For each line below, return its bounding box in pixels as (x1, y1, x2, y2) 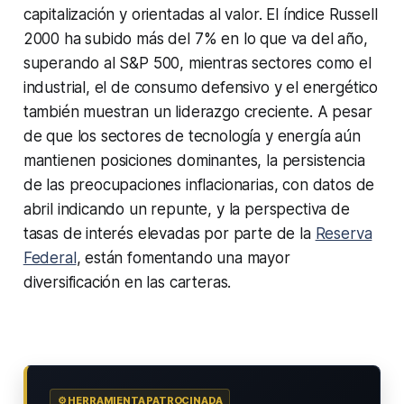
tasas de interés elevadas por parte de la (23, 225, 316, 243)
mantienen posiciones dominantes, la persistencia (23, 151, 365, 170)
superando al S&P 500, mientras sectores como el (23, 54, 372, 73)
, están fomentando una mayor (76, 249, 290, 268)
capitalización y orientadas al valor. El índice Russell (23, 5, 378, 24)
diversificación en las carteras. (23, 273, 232, 292)
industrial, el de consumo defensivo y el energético (23, 78, 379, 97)
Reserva (315, 225, 372, 243)
